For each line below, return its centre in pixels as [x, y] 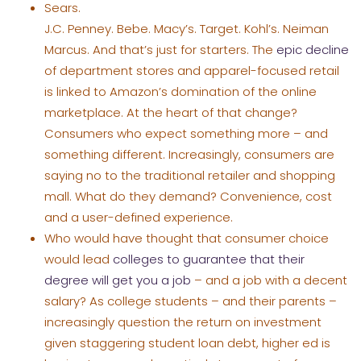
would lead [79, 259]
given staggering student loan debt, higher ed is [187, 342]
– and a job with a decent [269, 280]
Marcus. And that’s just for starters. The [160, 49]
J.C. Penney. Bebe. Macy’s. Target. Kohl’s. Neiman [187, 28]
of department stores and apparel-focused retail [192, 70]
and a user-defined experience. [139, 217]
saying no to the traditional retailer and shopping [190, 175]
